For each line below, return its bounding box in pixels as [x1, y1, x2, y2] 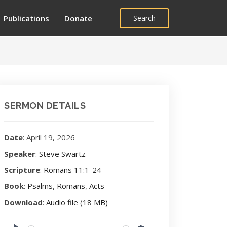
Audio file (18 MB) [46, 197, 108, 207]
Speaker [4, 148, 35, 159]
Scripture [4, 165, 40, 175]
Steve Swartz [39, 148, 86, 159]
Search [133, 13, 156, 23]
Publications [3, 13, 49, 23]
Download [4, 197, 43, 207]
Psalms [27, 181, 53, 191]
